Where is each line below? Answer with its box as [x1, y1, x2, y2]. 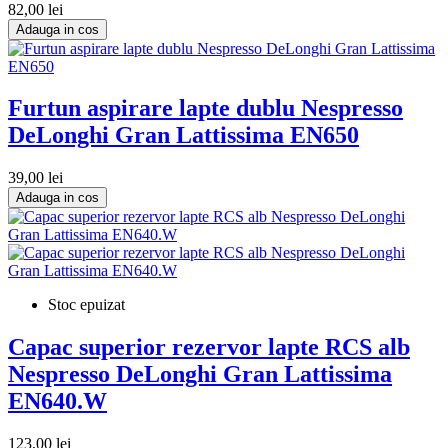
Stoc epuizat [48, 296, 125, 314]
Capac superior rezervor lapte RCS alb [8, 334, 410, 361]
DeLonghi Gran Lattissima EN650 [8, 122, 359, 149]
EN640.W [8, 388, 107, 415]
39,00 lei [8, 169, 63, 187]
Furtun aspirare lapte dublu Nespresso [8, 95, 403, 122]
